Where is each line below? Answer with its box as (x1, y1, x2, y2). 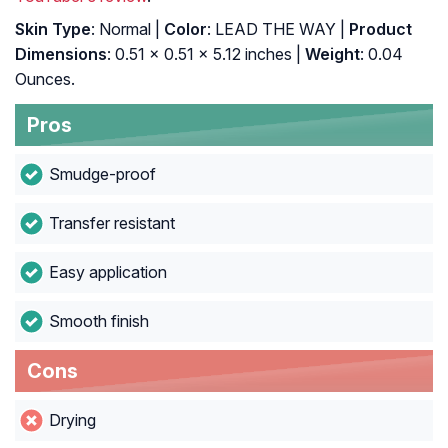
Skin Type (15, 19, 91, 40)
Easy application (48, 262, 167, 283)
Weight (301, 44, 360, 65)
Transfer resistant (48, 213, 175, 234)
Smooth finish (48, 311, 149, 332)
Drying (48, 410, 96, 431)
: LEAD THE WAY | (207, 19, 345, 40)
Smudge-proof (48, 164, 156, 185)
